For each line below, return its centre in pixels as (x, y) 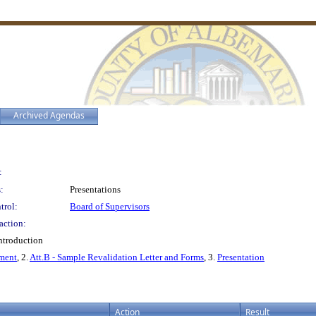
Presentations (95, 189)
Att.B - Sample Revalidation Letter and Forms (117, 257)
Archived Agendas (49, 115)
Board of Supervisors (110, 206)
